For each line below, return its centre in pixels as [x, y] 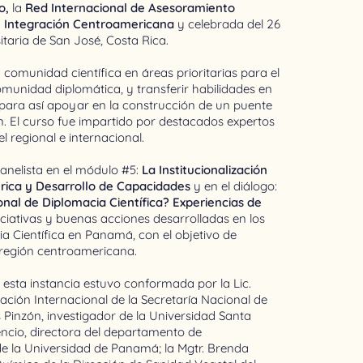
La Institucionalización [203, 169]
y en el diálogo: [236, 186]
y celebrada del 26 [228, 23]
